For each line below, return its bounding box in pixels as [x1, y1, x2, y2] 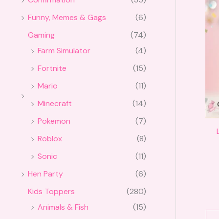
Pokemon [38, 116, 70, 127]
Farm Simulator [38, 45, 90, 56]
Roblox [38, 133, 62, 144]
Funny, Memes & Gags [28, 12, 106, 23]
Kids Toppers [28, 186, 75, 197]
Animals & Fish [38, 202, 88, 213]
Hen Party [28, 169, 63, 179]
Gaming [28, 30, 55, 41]
